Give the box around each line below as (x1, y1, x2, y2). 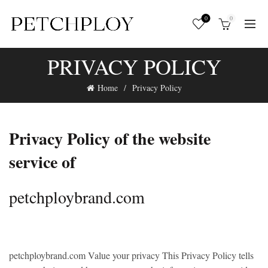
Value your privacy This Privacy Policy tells (86, 249, 254, 261)
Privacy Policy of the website (9, 126, 211, 151)
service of (9, 150, 75, 174)
